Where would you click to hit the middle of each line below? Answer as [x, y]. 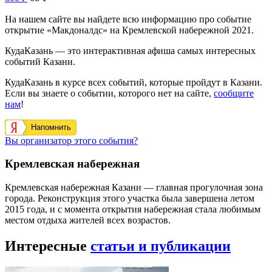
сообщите [234, 93]
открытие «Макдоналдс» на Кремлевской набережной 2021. [129, 30]
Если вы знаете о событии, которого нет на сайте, [109, 93]
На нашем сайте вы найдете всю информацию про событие [128, 19]
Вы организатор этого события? [71, 140]
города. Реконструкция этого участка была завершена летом [130, 199]
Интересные [48, 246]
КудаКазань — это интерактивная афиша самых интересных [130, 50]
